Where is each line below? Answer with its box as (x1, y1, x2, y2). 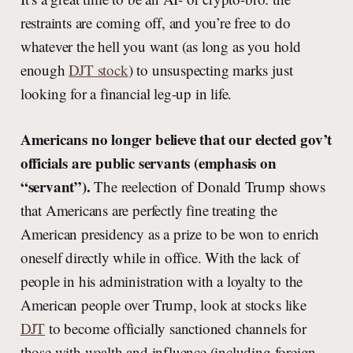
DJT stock (69, 60, 128, 80)
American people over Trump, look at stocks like (20, 295, 307, 315)
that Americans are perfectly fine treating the (20, 200, 277, 221)
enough (20, 60, 69, 80)
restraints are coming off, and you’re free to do (20, 13, 291, 33)
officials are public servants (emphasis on (20, 152, 277, 174)
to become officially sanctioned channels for (45, 318, 307, 339)
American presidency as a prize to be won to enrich (20, 224, 320, 244)
